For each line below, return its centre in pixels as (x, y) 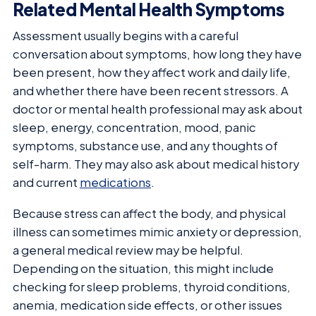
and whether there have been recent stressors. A (151, 90)
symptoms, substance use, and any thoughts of (145, 145)
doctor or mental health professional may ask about (158, 109)
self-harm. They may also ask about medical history (156, 164)
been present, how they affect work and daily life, (152, 72)
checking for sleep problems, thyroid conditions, (152, 287)
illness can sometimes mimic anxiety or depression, (157, 232)
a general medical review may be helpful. (128, 250)
